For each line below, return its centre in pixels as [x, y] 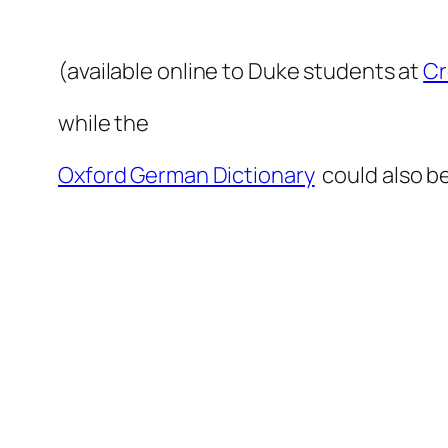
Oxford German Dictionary [186, 175]
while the [104, 123]
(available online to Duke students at [241, 71]
